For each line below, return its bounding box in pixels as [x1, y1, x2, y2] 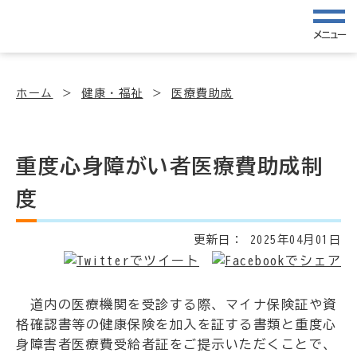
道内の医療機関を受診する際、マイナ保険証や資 [16, 298, 337, 312]
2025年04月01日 [243, 233, 341, 246]
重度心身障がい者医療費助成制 [16, 155, 323, 176]
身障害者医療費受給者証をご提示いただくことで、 [16, 338, 337, 351]
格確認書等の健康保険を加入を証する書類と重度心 [16, 318, 337, 331]
